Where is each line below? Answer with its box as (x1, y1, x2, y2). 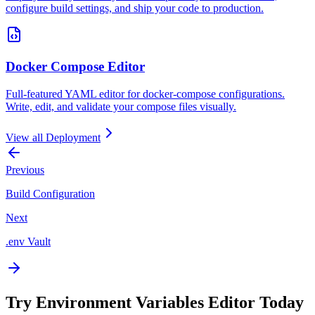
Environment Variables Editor (36, 292, 255, 311)
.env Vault (6, 235, 51, 247)
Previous (6, 163, 44, 176)
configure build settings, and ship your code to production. (6, 2, 264, 15)
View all (6, 131, 46, 143)
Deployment (46, 131, 101, 143)
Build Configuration (6, 187, 95, 200)
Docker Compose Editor (6, 59, 145, 75)
